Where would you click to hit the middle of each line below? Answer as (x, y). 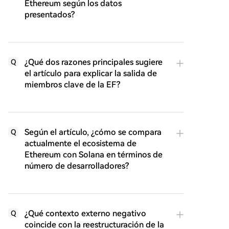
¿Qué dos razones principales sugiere (94, 62)
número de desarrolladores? (77, 166)
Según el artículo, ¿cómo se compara (93, 132)
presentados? (50, 15)
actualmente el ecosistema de (81, 144)
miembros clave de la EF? (72, 85)
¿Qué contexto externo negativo (85, 214)
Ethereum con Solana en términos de (94, 155)
